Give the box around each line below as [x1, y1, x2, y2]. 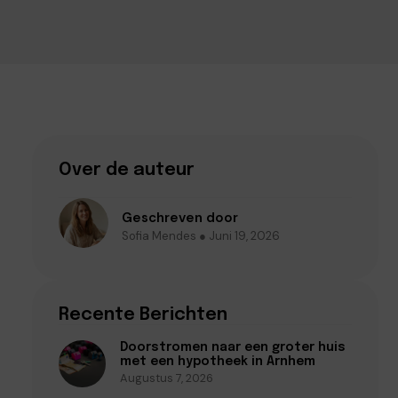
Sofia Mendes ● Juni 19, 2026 [122, 227, 280, 243]
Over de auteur [59, 161, 195, 179]
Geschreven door [122, 208, 238, 227]
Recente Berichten [59, 306, 227, 324]
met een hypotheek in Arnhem [119, 355, 315, 368]
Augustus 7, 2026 [119, 370, 213, 386]
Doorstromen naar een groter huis [119, 341, 346, 354]
